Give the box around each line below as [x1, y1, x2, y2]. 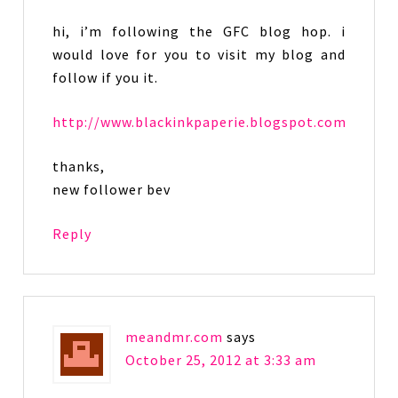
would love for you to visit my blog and [52, 45, 346, 64]
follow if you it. [52, 68, 159, 87]
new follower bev [52, 180, 171, 199]
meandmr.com [125, 328, 224, 346]
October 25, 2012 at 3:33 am [125, 351, 317, 370]
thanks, [52, 157, 106, 176]
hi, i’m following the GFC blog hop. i [52, 22, 346, 41]
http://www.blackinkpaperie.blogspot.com [52, 113, 347, 131]
